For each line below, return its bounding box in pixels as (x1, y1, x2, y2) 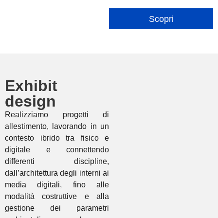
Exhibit (5, 77, 57, 95)
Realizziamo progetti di (5, 110, 109, 119)
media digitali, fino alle (5, 181, 109, 189)
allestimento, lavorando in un (5, 122, 109, 131)
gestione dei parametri (5, 204, 109, 213)
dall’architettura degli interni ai (5, 169, 109, 178)
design (5, 92, 56, 110)
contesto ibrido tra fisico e (5, 134, 109, 143)
